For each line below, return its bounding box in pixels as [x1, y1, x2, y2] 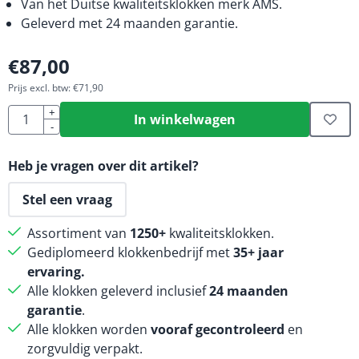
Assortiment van [27, 224, 130, 242]
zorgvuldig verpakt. [27, 340, 143, 357]
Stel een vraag [22, 191, 112, 208]
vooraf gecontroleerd [151, 321, 288, 338]
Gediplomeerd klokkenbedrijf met [27, 244, 233, 261]
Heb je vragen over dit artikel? [8, 157, 199, 175]
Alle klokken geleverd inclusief [27, 282, 209, 300]
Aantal [7, 104, 46, 123]
